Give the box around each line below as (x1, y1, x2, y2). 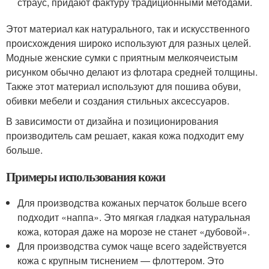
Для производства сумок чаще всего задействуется (17, 239, 247, 253)
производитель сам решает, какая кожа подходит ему (6, 128, 244, 142)
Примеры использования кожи (6, 168, 165, 186)
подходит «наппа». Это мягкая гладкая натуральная (17, 210, 251, 224)
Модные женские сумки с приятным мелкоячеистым (6, 50, 238, 64)
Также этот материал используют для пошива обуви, (6, 79, 241, 93)
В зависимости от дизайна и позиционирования (6, 114, 219, 128)
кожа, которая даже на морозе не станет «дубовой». (17, 225, 250, 238)
